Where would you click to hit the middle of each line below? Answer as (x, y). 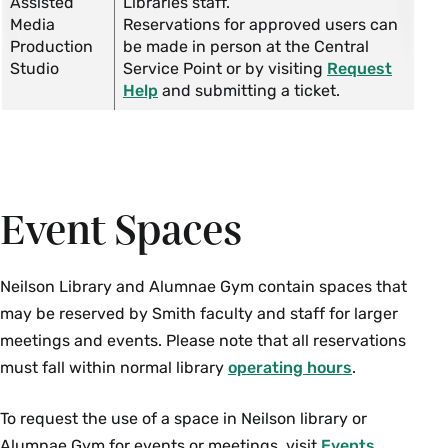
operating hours (290, 367)
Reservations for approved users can (260, 24)
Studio (34, 68)
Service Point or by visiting (225, 68)
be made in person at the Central (246, 46)
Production (51, 46)
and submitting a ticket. (249, 90)
